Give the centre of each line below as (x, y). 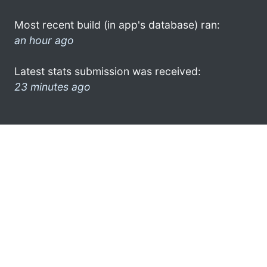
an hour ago (44, 40)
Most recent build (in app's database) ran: (117, 24)
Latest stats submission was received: (108, 71)
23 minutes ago (52, 86)
